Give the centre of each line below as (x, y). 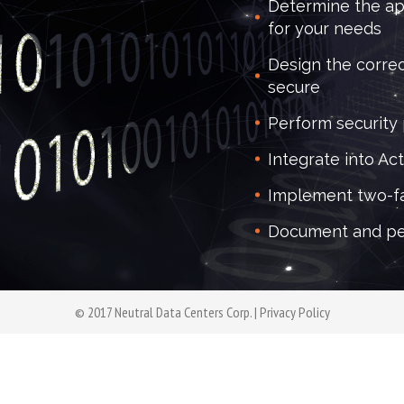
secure (294, 87)
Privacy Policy (295, 312)
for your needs (325, 28)
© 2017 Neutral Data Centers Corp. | (167, 312)
